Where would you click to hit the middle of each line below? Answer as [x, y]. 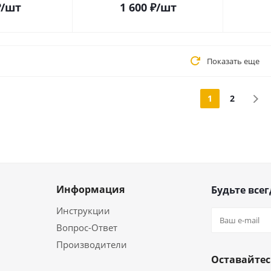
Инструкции [83, 211]
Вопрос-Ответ [87, 227]
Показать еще [233, 61]
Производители [92, 244]
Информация [90, 189]
